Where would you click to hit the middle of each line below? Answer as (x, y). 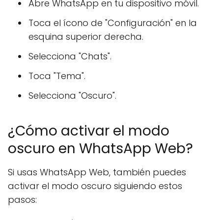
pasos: (22, 200)
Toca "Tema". (57, 76)
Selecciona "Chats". (70, 56)
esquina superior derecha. (86, 37)
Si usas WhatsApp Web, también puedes (97, 172)
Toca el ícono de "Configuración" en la (113, 23)
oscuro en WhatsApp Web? (100, 149)
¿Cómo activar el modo (89, 131)
